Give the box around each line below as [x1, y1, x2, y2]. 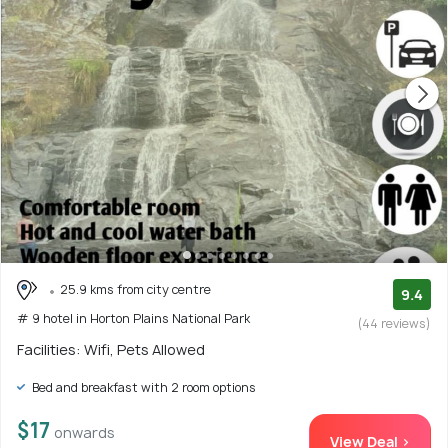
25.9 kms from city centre [60, 280, 211, 298]
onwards [54, 422, 115, 442]
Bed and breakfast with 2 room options [29, 378, 256, 396]
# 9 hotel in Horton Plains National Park [17, 310, 250, 328]
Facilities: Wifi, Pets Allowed [17, 339, 205, 359]
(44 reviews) [358, 314, 431, 332]
